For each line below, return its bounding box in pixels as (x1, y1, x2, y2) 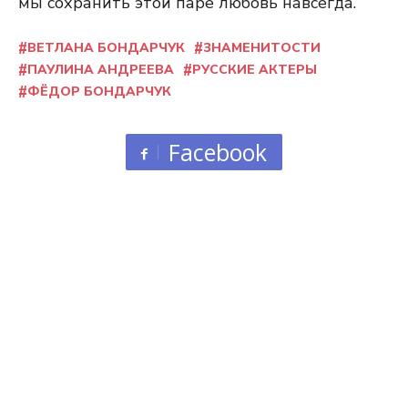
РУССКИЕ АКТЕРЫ (192, 61, 317, 79)
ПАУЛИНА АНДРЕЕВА (27, 61, 174, 79)
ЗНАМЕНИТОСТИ (203, 39, 321, 57)
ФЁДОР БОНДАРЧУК (27, 83, 171, 101)
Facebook (168, 137, 267, 168)
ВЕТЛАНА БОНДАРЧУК (27, 39, 185, 57)
